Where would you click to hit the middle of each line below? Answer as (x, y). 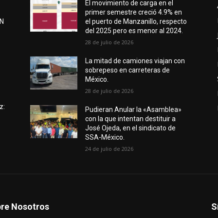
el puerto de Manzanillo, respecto (136, 21)
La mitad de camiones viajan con (135, 61)
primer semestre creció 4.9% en (134, 12)
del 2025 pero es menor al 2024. (134, 30)
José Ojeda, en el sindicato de (131, 128)
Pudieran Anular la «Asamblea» (134, 109)
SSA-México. (105, 137)
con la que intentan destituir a (131, 118)
